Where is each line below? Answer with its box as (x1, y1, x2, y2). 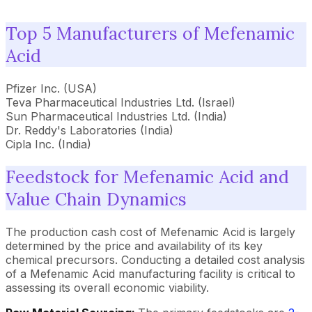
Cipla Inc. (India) (6, 137, 91, 151)
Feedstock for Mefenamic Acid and (6, 165, 289, 188)
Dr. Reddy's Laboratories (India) (6, 123, 173, 137)
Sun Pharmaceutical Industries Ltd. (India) (6, 109, 227, 123)
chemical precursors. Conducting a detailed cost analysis (6, 252, 305, 267)
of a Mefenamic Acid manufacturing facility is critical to (6, 266, 295, 281)
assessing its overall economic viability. (6, 280, 209, 295)
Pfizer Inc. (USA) (6, 81, 97, 95)
